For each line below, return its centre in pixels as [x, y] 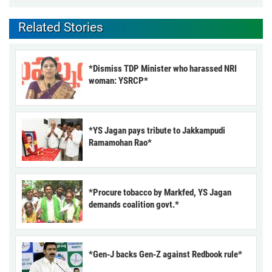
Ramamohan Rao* [120, 142]
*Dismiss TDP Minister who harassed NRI [163, 68]
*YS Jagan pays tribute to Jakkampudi [157, 130]
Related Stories [61, 27]
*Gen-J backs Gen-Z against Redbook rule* [165, 254]
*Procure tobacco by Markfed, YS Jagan [160, 192]
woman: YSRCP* [118, 80]
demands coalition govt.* [134, 204]
